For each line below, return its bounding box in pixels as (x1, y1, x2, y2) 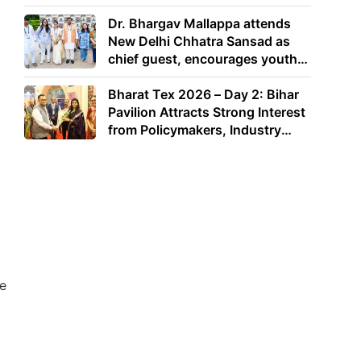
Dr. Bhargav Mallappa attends (108, 15, 292, 32)
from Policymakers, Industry (108, 121, 282, 138)
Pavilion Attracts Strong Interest (108, 103, 306, 120)
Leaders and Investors (108, 139, 246, 156)
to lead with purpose (108, 68, 235, 85)
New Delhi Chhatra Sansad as (108, 33, 291, 50)
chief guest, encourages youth (108, 51, 298, 68)
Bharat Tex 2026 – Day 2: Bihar (108, 85, 300, 102)
